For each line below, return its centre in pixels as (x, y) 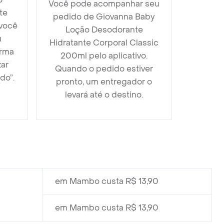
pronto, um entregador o (104, 82)
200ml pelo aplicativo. (104, 56)
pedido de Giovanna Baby (104, 17)
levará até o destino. (104, 95)
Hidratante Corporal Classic (104, 43)
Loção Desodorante (104, 30)
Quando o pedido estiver (104, 69)
